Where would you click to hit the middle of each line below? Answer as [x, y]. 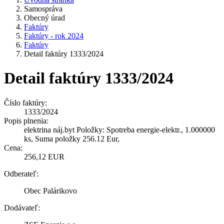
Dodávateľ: [22, 207]
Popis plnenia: [26, 120]
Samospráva [43, 9]
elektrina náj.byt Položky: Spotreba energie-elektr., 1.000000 [119, 129]
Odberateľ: [21, 173]
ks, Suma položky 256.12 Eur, [72, 138]
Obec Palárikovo [50, 190]
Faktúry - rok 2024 [54, 36]
